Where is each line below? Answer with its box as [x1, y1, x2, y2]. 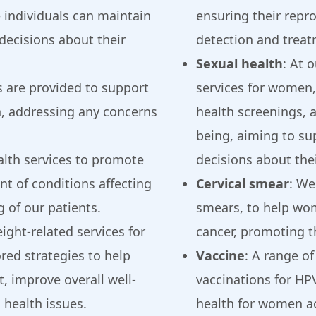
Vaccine [196, 247, 245, 265]
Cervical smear [196, 175, 289, 193]
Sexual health [196, 55, 283, 73]
